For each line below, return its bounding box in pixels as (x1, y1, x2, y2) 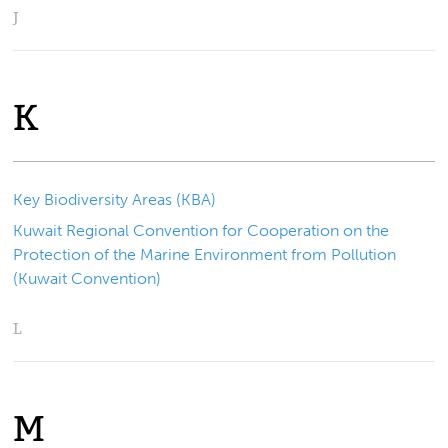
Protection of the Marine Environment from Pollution (13, 244, 397, 264)
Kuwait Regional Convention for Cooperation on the (13, 220, 390, 240)
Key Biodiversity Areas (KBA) (13, 190, 217, 210)
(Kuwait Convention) (13, 268, 162, 288)
